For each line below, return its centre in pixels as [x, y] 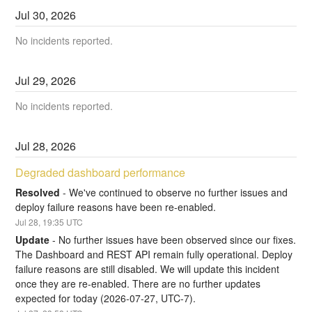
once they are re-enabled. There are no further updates [138, 284]
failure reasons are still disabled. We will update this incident [148, 269]
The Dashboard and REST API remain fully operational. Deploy [154, 255]
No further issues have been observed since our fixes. [178, 240]
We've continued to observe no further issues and [179, 192]
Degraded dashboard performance [101, 173]
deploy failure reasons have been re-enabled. [116, 206]
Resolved [38, 192]
